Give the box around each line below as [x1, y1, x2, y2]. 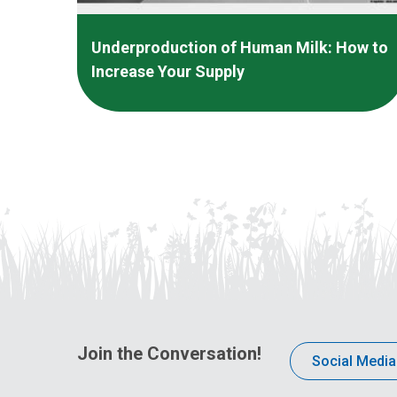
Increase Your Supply [91, 62, 245, 82]
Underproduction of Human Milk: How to [91, 38, 388, 58]
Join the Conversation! [77, 343, 261, 365]
